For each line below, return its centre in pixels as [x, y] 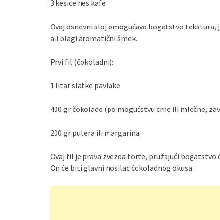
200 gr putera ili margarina [95, 133]
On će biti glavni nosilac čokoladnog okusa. [122, 168]
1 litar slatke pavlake [85, 86]
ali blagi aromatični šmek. [94, 39]
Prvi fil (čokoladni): [82, 62]
